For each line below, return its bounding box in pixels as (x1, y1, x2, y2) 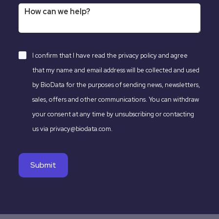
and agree (157, 51, 188, 60)
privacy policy (118, 51, 157, 60)
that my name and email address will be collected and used (32, 66, 199, 75)
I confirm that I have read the (32, 51, 118, 60)
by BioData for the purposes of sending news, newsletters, (32, 81, 200, 89)
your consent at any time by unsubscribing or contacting (32, 110, 194, 119)
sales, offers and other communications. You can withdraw (32, 95, 199, 104)
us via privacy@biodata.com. (32, 125, 114, 133)
